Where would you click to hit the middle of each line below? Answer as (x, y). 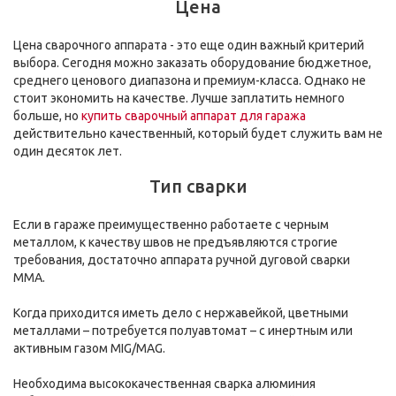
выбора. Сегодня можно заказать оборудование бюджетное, (192, 63)
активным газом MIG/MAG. (91, 349)
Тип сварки (198, 187)
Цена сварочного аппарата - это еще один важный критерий (189, 46)
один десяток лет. (68, 152)
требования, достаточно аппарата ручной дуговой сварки (182, 260)
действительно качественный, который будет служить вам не (198, 134)
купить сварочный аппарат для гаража (194, 116)
